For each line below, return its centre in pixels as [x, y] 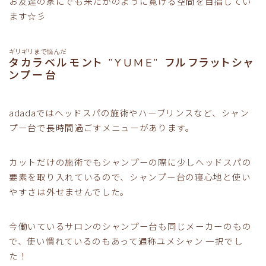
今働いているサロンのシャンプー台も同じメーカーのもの [130, 226]
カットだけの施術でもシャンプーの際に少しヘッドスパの [130, 162]
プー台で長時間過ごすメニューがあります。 [102, 128]
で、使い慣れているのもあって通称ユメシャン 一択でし [126, 241]
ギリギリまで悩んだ [38, 52]
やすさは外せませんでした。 [69, 192]
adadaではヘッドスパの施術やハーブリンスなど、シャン [129, 113]
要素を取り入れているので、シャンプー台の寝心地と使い [130, 177]
